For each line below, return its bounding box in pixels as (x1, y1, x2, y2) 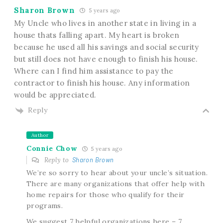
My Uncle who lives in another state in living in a (13, 18, 197, 28)
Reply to (42, 155, 73, 164)
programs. (26, 201, 63, 210)
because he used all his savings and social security (13, 42, 199, 52)
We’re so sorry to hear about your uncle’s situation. (26, 168, 208, 177)
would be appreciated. (13, 90, 97, 100)
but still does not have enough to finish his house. (13, 54, 198, 64)
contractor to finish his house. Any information (13, 78, 190, 88)
